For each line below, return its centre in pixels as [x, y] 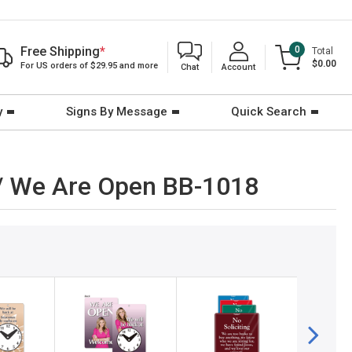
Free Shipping [60, 51]
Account [238, 67]
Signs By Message [117, 112]
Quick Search [269, 112]
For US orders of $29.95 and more [89, 66]
